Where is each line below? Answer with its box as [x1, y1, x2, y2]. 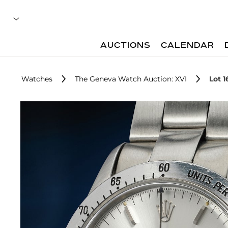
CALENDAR [161, 42, 215, 50]
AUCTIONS [100, 42, 151, 50]
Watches [21, 74, 52, 83]
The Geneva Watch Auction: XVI [75, 74, 187, 83]
